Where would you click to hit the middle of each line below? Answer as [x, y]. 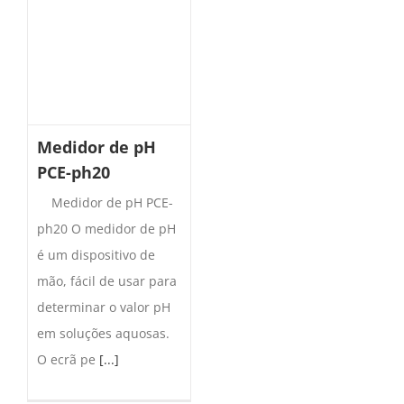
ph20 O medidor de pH [106, 229]
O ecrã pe [68, 360]
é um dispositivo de [96, 255]
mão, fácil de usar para [107, 281]
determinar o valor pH [104, 308]
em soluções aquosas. [103, 334]
